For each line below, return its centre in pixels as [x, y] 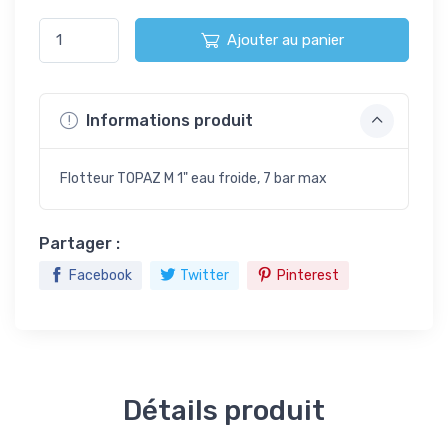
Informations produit [167, 120]
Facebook [100, 275]
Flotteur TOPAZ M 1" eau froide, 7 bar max [193, 178]
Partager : [79, 243]
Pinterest [308, 275]
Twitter [204, 275]
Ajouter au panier [285, 40]
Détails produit [224, 410]
